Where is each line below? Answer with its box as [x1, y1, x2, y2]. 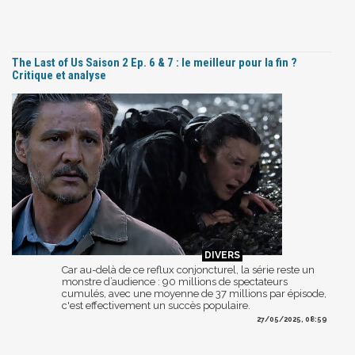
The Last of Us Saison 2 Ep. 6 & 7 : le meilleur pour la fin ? [12, 55, 297, 70]
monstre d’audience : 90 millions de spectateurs [62, 275, 288, 288]
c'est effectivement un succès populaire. [62, 299, 250, 311]
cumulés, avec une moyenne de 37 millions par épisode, [62, 287, 326, 300]
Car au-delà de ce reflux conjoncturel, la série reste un [62, 263, 315, 276]
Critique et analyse [12, 67, 106, 82]
